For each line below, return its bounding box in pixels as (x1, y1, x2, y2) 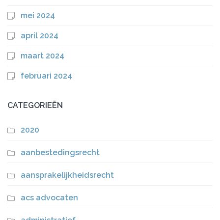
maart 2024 (21, 51, 64, 60)
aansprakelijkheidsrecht (21, 170, 114, 180)
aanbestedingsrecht (21, 147, 100, 157)
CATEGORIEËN (7, 100, 63, 110)
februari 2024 (21, 71, 72, 81)
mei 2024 (21, 10, 55, 20)
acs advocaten (21, 192, 78, 202)
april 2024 (21, 30, 58, 40)
